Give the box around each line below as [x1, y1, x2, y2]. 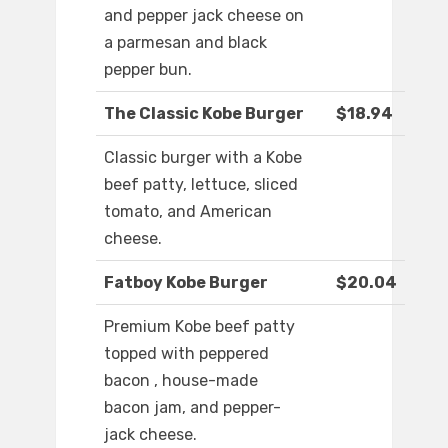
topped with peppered [104, 344, 269, 364]
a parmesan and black [104, 33, 267, 53]
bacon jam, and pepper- [104, 398, 281, 418]
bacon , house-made [104, 371, 258, 391]
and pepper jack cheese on [104, 6, 304, 26]
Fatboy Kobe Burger [104, 273, 268, 293]
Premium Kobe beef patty [104, 317, 295, 337]
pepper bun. [104, 60, 192, 80]
